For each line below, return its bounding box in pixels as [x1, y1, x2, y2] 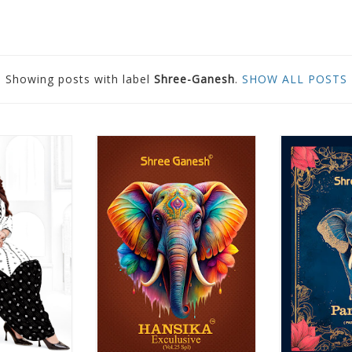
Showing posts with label [5, 71, 154, 86]
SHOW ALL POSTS [241, 71, 347, 86]
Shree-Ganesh [153, 71, 235, 86]
